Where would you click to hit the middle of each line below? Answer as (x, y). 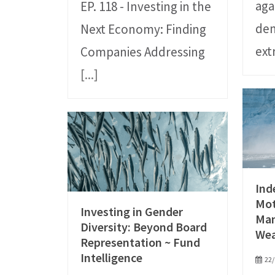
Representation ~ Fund (141, 242)
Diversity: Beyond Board (144, 227)
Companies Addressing (143, 52)
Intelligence (112, 258)
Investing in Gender (132, 212)
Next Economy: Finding (144, 29)
